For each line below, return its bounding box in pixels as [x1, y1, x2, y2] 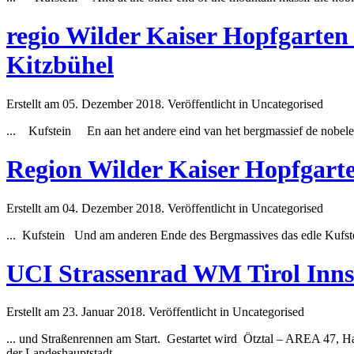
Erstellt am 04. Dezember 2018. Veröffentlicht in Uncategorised [6, 201, 323, 215]
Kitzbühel [6, 51, 114, 80]
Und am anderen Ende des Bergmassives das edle [65, 228, 325, 242]
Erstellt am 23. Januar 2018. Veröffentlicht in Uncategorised [6, 305, 304, 319]
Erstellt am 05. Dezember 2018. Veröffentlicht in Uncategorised [6, 96, 323, 111]
